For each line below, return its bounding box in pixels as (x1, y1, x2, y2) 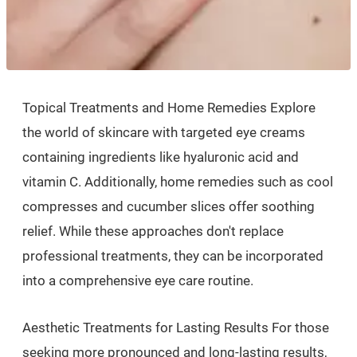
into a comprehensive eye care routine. (22, 272, 253, 288)
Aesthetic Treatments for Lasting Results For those (22, 319, 329, 335)
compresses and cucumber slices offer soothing (22, 198, 315, 214)
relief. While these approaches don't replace (22, 222, 284, 239)
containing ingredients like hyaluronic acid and (22, 148, 299, 165)
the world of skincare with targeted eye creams (22, 124, 305, 140)
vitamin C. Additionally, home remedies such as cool (22, 173, 333, 190)
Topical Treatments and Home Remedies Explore (22, 99, 316, 116)
